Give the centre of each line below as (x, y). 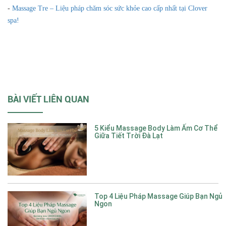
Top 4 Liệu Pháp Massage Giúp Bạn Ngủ (158, 196)
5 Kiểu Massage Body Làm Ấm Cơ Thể (156, 128)
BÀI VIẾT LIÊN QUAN (48, 99)
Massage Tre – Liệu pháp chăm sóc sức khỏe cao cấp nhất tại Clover (110, 8)
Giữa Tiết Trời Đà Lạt (128, 135)
